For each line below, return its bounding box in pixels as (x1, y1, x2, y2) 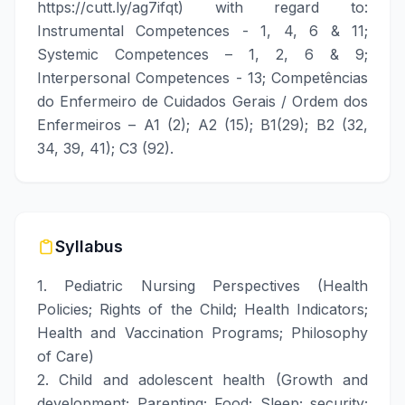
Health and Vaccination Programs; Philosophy (37, 324, 368, 342)
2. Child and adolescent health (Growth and (37, 371, 368, 389)
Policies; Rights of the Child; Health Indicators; (37, 300, 368, 318)
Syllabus (55, 237, 123, 256)
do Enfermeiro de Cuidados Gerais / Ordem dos (37, 92, 368, 110)
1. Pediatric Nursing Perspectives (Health (37, 277, 368, 295)
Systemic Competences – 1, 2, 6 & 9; (37, 45, 368, 63)
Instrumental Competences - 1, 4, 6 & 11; (37, 22, 368, 40)
